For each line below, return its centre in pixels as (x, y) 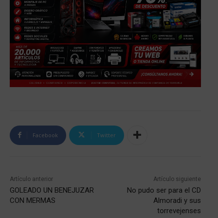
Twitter (106, 135)
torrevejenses (179, 210)
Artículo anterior (31, 179)
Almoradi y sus (177, 200)
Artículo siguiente (177, 179)
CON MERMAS (33, 200)
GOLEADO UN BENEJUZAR (52, 190)
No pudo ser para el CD (164, 190)
